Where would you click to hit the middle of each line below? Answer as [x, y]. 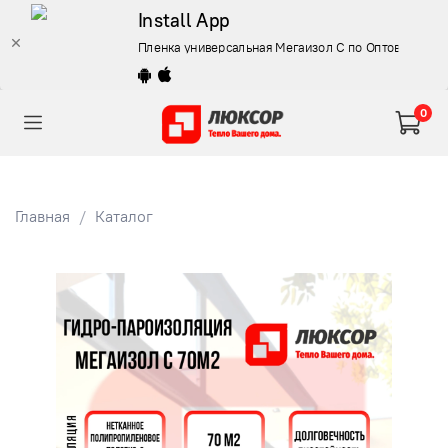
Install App [183, 19]
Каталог [124, 215]
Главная [42, 215]
